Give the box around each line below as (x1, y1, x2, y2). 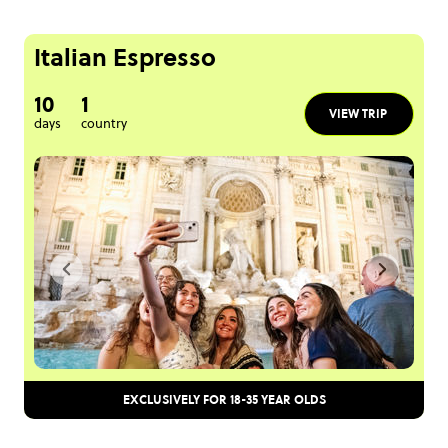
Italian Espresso (34, 41, 216, 75)
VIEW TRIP (329, 105, 387, 123)
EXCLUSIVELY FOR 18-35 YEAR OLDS (122, 391, 326, 409)
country (81, 114, 127, 133)
